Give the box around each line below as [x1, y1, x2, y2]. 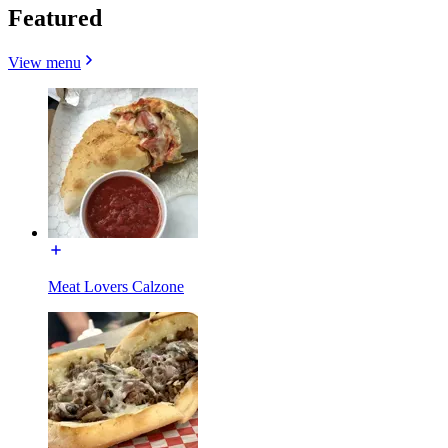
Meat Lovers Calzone [48, 277, 184, 295]
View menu [8, 53, 81, 71]
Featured [8, 4, 102, 31]
